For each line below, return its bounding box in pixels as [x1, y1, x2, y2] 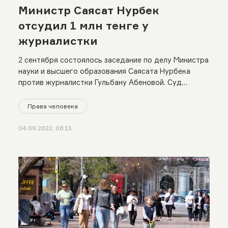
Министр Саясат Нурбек [18, 3, 159, 17]
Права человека [27, 102, 78, 110]
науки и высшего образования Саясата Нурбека [18, 66, 190, 75]
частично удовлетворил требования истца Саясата [18, 89, 204, 98]
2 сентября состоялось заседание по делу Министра [18, 55, 209, 64]
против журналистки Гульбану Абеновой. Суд [18, 77, 182, 87]
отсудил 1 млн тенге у [18, 18, 149, 32]
